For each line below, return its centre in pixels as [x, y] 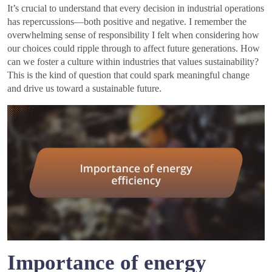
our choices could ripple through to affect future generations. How [134, 49]
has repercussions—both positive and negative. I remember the [127, 22]
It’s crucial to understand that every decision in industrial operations [136, 8]
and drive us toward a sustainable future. [84, 89]
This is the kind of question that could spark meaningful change [128, 75]
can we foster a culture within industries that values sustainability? [133, 62]
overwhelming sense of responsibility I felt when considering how [133, 35]
